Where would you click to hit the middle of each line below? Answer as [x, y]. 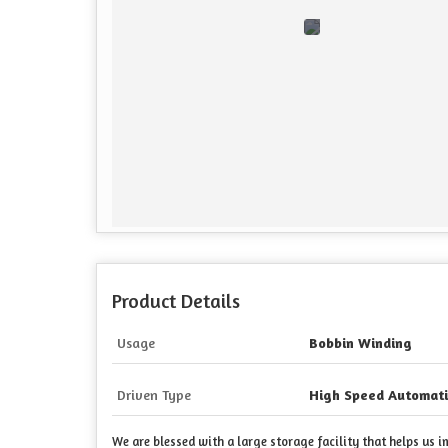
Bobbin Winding [360, 343]
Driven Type [154, 395]
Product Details [176, 301]
